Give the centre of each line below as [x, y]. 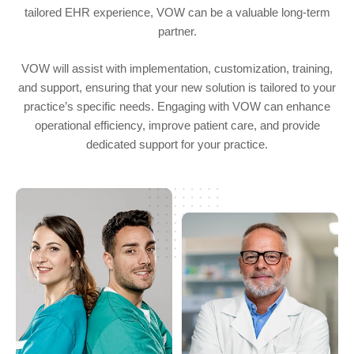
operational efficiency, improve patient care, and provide [177, 125]
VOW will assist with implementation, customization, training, [177, 68]
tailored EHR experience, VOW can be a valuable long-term [177, 12]
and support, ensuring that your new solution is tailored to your [177, 87]
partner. [177, 31]
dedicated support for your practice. [177, 144]
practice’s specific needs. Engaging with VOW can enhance [177, 106]
